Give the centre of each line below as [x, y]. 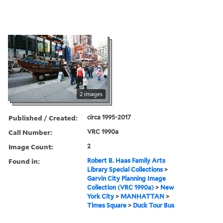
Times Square [107, 205]
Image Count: [31, 146]
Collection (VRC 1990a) [121, 187]
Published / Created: [43, 117]
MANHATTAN [143, 196]
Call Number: [30, 132]
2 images [91, 94]
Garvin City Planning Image [127, 178]
